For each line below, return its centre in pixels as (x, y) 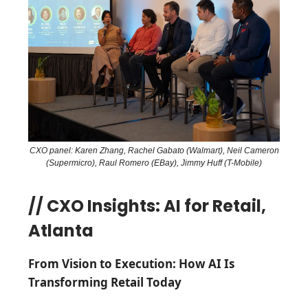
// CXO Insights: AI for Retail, (147, 206)
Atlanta (61, 230)
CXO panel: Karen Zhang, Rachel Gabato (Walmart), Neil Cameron (154, 150)
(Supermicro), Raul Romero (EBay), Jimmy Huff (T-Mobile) (154, 163)
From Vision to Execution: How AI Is (131, 263)
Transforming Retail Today (105, 282)
